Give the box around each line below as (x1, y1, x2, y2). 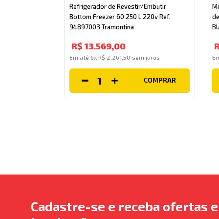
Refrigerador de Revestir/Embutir (69, 2, 167, 10)
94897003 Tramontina (69, 22, 134, 31)
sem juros (131, 53, 160, 61)
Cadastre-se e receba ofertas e (30, 198, 218, 214)
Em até (69, 53, 91, 61)
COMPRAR (143, 76, 176, 85)
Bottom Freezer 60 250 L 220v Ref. (69, 12, 171, 21)
